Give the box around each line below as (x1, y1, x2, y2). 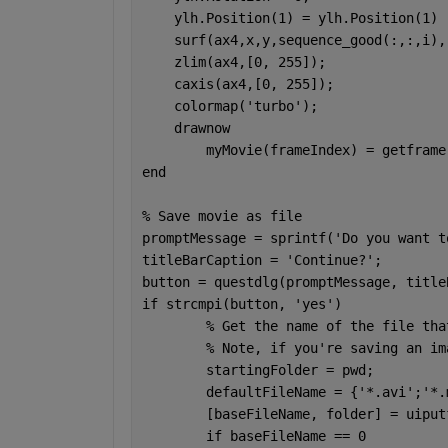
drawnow (141, 119, 230, 136)
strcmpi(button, (165, 295, 294, 312)
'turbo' (245, 97, 302, 114)
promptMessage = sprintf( (141, 229, 334, 246)
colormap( (141, 97, 246, 114)
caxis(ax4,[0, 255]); (141, 75, 334, 92)
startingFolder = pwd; (205, 361, 374, 378)
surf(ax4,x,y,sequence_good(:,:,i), (141, 31, 446, 48)
